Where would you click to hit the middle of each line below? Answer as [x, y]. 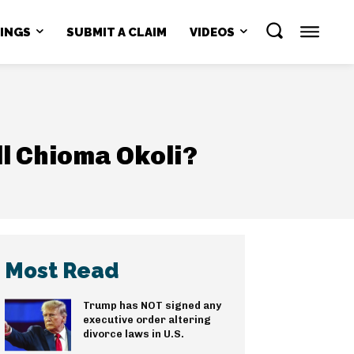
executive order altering [147, 320]
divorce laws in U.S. [133, 334]
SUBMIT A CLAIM [116, 32]
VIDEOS [212, 32]
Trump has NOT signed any [152, 306]
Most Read [62, 271]
